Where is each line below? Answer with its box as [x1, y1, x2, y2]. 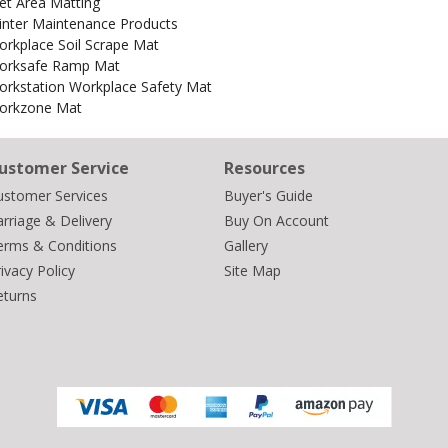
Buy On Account [223, 211, 329, 230]
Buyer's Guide [223, 186, 313, 205]
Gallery [223, 236, 268, 255]
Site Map [223, 261, 281, 280]
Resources [223, 157, 305, 179]
